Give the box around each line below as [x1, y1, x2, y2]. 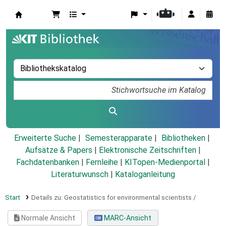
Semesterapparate [85, 133, 152, 143]
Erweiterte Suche [14, 133, 76, 143]
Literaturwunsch [51, 169, 108, 180]
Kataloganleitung [115, 169, 175, 180]
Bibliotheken [161, 133, 205, 143]
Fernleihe [86, 157, 118, 167]
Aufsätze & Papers [25, 145, 92, 155]
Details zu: [31, 193, 64, 202]
